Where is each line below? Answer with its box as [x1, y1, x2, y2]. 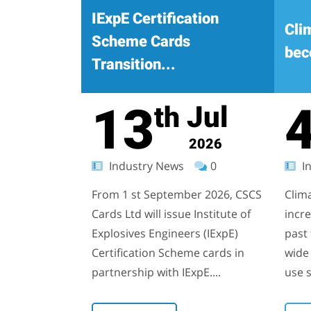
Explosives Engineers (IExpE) [92, 226, 238, 241]
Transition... [92, 55, 176, 73]
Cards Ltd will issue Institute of [92, 206, 251, 221]
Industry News [106, 158, 184, 174]
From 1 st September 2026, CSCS [92, 187, 262, 202]
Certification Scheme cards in [92, 245, 244, 260]
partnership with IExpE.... [92, 264, 221, 280]
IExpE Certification [92, 9, 219, 27]
